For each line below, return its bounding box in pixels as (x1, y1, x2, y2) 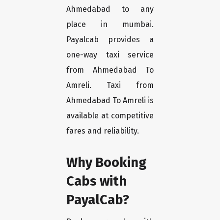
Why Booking (66, 154, 146, 171)
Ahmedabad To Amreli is (66, 96, 154, 106)
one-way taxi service (66, 50, 154, 60)
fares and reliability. (66, 126, 139, 136)
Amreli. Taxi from (66, 81, 154, 90)
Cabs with (66, 173, 127, 190)
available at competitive (66, 111, 154, 121)
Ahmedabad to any (66, 4, 154, 14)
